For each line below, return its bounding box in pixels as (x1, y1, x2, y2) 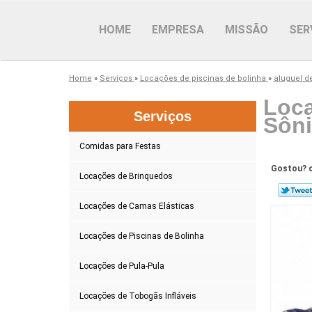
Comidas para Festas (79, 141, 161, 151)
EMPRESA (152, 23, 204, 36)
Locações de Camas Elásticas (79, 201, 194, 211)
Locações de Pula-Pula (79, 260, 164, 271)
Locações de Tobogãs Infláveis (79, 290, 196, 301)
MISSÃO (225, 23, 268, 36)
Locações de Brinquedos (79, 171, 173, 181)
